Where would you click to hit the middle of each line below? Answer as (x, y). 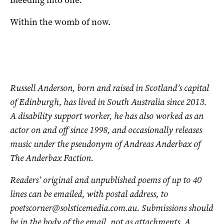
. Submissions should (175, 208)
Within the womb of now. (60, 22)
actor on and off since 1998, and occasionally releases (106, 130)
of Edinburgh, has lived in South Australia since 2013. (108, 102)
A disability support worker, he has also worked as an (107, 116)
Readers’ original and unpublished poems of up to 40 (106, 180)
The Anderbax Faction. (52, 158)
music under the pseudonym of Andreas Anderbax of (105, 144)
